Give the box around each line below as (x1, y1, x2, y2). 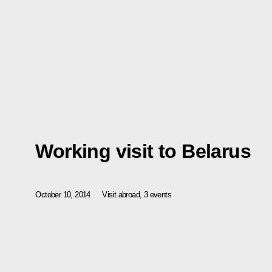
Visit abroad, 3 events (102, 190, 172, 200)
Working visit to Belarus (35, 140, 251, 163)
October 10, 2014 (35, 190, 90, 200)
